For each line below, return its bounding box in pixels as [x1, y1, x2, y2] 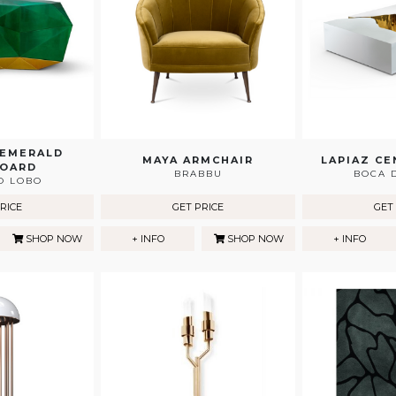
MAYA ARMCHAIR [142, 154, 254, 167]
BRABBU [173, 168, 223, 180]
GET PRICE [172, 201, 224, 214]
